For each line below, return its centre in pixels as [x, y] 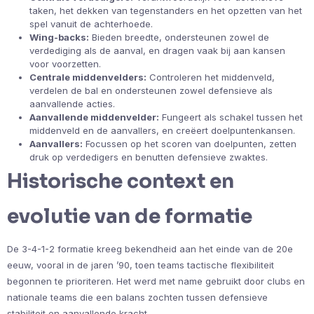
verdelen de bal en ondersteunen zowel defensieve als [151, 90]
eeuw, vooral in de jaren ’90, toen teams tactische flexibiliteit [141, 265]
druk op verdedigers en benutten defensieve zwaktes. [149, 157]
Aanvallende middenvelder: [94, 117]
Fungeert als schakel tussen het [231, 117]
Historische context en [121, 181]
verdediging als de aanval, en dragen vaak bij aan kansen [157, 50]
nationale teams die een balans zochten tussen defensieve [137, 297]
